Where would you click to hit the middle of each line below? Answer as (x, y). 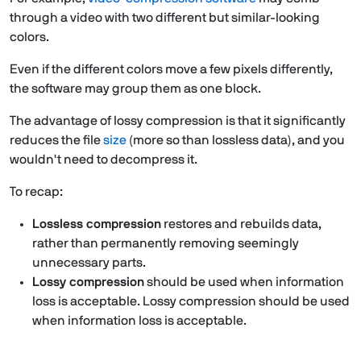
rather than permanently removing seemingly (166, 244)
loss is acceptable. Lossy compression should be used (191, 302)
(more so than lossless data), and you (236, 141)
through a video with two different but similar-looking (165, 18)
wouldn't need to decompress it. (104, 160)
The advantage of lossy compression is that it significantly (178, 121)
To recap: (36, 192)
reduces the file (56, 141)
